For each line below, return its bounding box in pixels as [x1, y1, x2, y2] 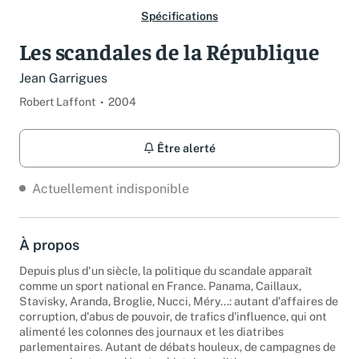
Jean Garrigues [19, 82, 107, 97]
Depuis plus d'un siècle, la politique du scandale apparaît [19, 275, 313, 289]
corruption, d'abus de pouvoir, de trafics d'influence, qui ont [19, 321, 327, 335]
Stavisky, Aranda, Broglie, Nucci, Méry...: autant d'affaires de [19, 305, 338, 320]
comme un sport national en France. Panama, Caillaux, [19, 290, 301, 305]
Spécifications [141, 21, 218, 34]
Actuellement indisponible [32, 192, 189, 208]
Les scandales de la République [19, 48, 320, 76]
